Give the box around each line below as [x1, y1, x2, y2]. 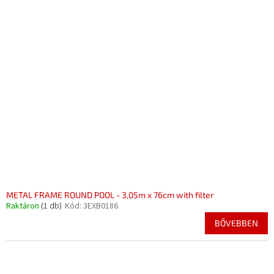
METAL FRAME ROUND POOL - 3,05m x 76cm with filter [6, 190, 214, 201]
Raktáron [6, 200, 41, 213]
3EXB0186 [83, 200, 118, 213]
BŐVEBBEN [215, 218, 258, 229]
